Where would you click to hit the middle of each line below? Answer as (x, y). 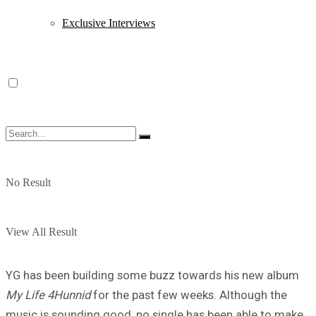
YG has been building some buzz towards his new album (152, 275)
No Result (28, 182)
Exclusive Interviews (109, 23)
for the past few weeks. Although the (189, 294)
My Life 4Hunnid (48, 294)
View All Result (41, 232)
